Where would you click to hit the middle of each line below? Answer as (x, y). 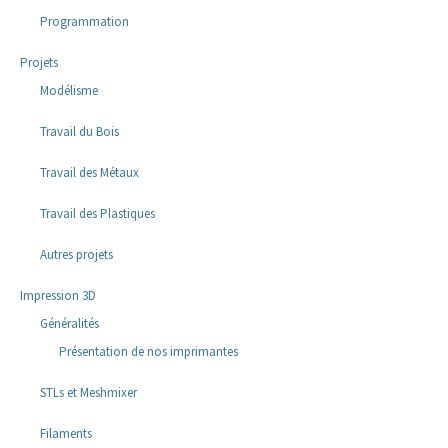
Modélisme (68, 91)
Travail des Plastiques (97, 214)
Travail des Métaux (89, 173)
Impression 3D (58, 296)
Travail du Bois (79, 132)
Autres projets (76, 255)
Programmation (84, 22)
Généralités (69, 324)
